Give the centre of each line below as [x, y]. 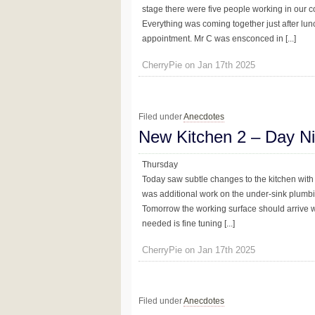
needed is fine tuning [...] [188, 223]
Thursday [160, 164]
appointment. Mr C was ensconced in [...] [219, 39]
